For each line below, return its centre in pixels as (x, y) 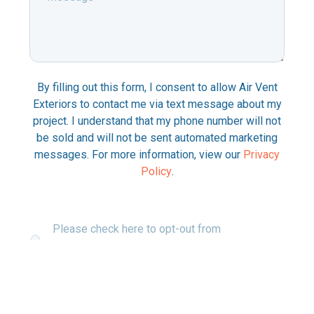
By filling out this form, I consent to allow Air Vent (157, 88)
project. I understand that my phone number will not (157, 121)
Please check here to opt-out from (137, 229)
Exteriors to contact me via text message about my (157, 104)
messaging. (81, 263)
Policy (156, 172)
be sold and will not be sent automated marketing (157, 138)
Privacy (261, 155)
